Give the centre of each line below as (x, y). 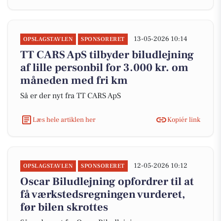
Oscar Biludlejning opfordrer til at (107, 182)
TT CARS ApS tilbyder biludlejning (107, 55)
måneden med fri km (74, 80)
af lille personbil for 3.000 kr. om (104, 68)
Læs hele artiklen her (64, 120)
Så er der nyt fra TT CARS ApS (71, 96)
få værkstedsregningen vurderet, (103, 194)
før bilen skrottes (64, 207)
